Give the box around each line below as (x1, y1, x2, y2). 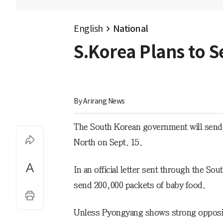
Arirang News (83, 97, 125, 106)
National (112, 23, 148, 34)
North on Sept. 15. (74, 138, 142, 147)
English (74, 23, 103, 34)
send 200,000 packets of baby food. (74, 181, 205, 190)
